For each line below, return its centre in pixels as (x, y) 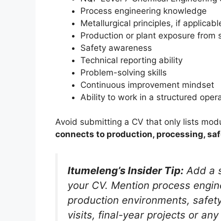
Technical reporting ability (131, 60)
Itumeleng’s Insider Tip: (126, 170)
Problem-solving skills (124, 72)
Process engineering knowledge (144, 11)
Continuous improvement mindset (147, 85)
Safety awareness (116, 48)
